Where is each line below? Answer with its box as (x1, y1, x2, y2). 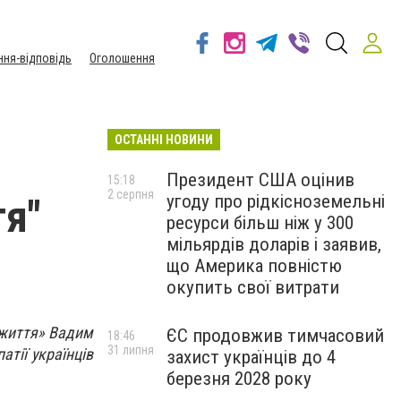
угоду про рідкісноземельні (166, 191, 385, 212)
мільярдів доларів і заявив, (166, 234, 381, 255)
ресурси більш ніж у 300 (166, 212, 354, 234)
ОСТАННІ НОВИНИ (115, 132, 213, 147)
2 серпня (107, 187, 154, 201)
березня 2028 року (166, 368, 311, 389)
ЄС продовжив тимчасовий (166, 325, 384, 346)
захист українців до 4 (166, 346, 336, 368)
